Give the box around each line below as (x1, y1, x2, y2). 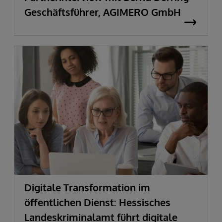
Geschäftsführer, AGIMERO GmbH (24, 5, 181, 18)
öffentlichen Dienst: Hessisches (24, 195, 170, 209)
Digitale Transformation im (24, 180, 150, 194)
